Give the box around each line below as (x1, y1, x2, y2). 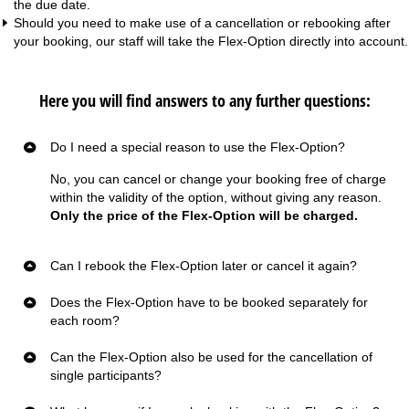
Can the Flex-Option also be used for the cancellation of (50, 349, 372, 364)
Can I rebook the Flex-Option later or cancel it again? (50, 257, 357, 273)
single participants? (50, 367, 162, 383)
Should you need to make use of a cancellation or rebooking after (14, 15, 391, 30)
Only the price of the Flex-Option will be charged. (50, 207, 358, 223)
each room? (50, 312, 120, 328)
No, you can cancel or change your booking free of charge (50, 171, 386, 186)
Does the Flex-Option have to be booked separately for (50, 294, 368, 309)
